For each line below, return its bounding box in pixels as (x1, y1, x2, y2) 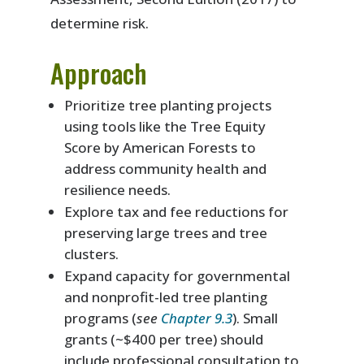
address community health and (64, 158, 267, 178)
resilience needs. (64, 180, 171, 199)
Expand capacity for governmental (64, 266, 291, 285)
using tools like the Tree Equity (64, 116, 266, 136)
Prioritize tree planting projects (64, 95, 272, 115)
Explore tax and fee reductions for (64, 201, 289, 221)
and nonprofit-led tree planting (64, 287, 268, 306)
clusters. (64, 244, 119, 263)
